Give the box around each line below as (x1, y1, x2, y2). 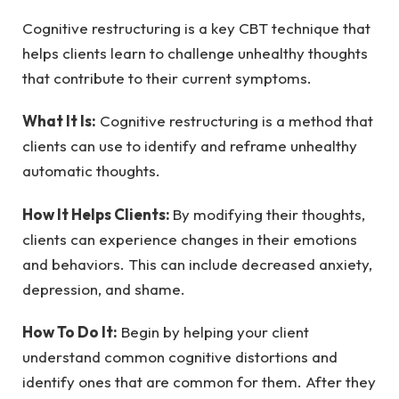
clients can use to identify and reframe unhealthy (22, 136, 357, 156)
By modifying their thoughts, (173, 204, 365, 224)
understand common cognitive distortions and (22, 346, 338, 366)
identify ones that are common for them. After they (22, 371, 376, 391)
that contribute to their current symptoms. (22, 68, 312, 87)
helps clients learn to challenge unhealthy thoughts (22, 43, 368, 62)
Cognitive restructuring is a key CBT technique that (22, 18, 370, 37)
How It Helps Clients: (22, 204, 173, 224)
